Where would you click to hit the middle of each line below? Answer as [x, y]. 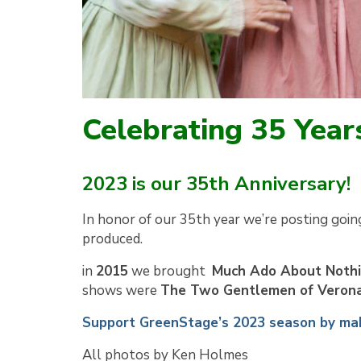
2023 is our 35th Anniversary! [216, 183]
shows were [121, 290]
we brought [170, 271]
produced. [112, 239]
